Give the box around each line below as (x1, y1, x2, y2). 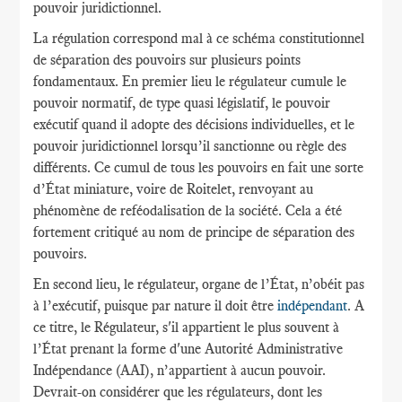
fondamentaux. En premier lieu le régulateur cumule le (33, 73, 347, 90)
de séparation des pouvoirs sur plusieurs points (33, 51, 301, 68)
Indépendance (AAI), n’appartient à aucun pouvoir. (33, 362, 327, 379)
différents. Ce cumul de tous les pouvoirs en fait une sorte (33, 159, 364, 176)
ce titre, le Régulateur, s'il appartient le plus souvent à (33, 319, 340, 336)
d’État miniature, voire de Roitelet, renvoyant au (33, 180, 314, 197)
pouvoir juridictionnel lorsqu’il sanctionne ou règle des (33, 137, 347, 154)
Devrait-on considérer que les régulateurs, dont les (33, 383, 323, 400)
